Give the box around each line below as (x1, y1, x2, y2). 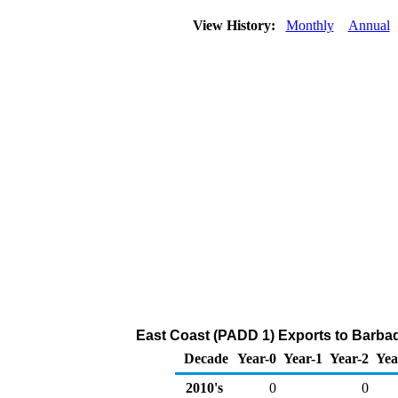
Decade (184, 351, 228, 366)
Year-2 (330, 351, 369, 366)
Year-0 (237, 351, 276, 366)
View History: (188, 18, 283, 33)
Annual (347, 18, 390, 33)
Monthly (285, 18, 334, 33)
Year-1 (283, 351, 322, 366)
